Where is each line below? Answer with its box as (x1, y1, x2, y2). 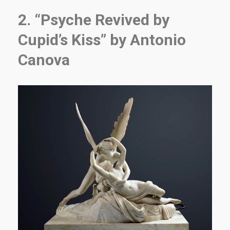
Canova (18, 50, 70, 69)
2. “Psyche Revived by (18, 10, 169, 29)
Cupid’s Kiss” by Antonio (18, 30, 186, 49)
